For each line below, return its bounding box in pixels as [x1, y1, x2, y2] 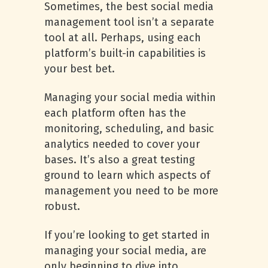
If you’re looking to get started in [44, 229, 210, 242]
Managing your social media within [44, 91, 216, 104]
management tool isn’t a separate [44, 16, 214, 29]
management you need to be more [44, 184, 218, 197]
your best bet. [44, 62, 115, 75]
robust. [44, 200, 80, 213]
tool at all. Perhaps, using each [44, 31, 201, 44]
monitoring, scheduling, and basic [44, 122, 214, 135]
